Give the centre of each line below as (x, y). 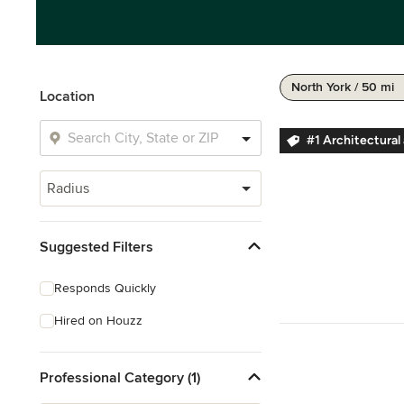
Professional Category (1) (120, 377)
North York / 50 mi (343, 87)
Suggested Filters (96, 247)
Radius (68, 188)
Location (67, 96)
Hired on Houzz (98, 321)
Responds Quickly (105, 288)
